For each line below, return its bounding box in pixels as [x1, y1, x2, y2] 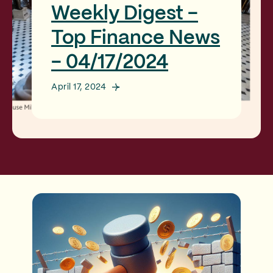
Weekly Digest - [51, 5, 198, 23]
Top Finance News [51, 29, 220, 48]
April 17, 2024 [51, 83, 106, 91]
